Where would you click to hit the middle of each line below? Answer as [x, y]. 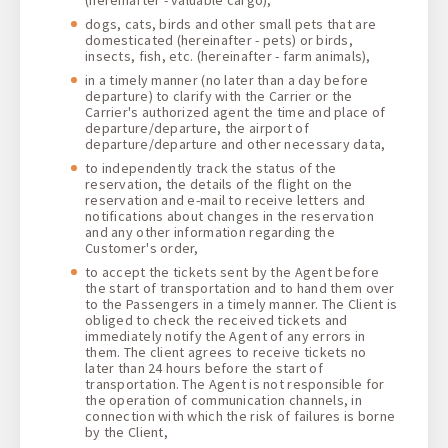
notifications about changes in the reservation [229, 215]
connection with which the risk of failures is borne [240, 415]
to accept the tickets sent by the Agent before [232, 271]
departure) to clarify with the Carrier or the [219, 95]
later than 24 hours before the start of [204, 367]
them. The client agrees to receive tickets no [226, 351]
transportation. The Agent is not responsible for [235, 383]
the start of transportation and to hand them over [240, 287]
